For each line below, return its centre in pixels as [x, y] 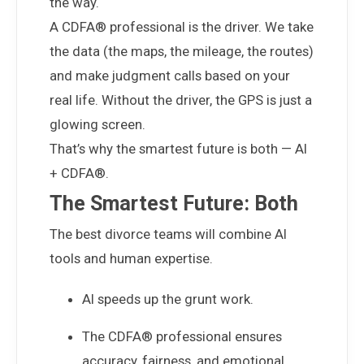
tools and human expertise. [131, 258]
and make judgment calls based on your [170, 76]
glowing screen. [97, 124]
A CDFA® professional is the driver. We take [182, 27]
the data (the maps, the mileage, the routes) [182, 51]
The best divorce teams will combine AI [168, 234]
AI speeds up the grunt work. [168, 299]
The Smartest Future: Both [174, 204]
